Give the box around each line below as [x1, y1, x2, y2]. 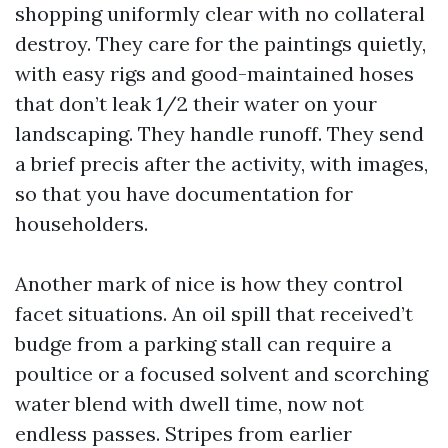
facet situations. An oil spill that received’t [15, 301, 413, 326]
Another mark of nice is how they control [15, 271, 403, 296]
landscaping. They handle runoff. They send [15, 121, 424, 146]
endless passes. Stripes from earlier [15, 421, 352, 446]
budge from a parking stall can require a [15, 331, 392, 356]
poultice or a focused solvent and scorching [15, 361, 428, 386]
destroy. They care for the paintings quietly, [15, 31, 426, 56]
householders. [15, 211, 148, 236]
